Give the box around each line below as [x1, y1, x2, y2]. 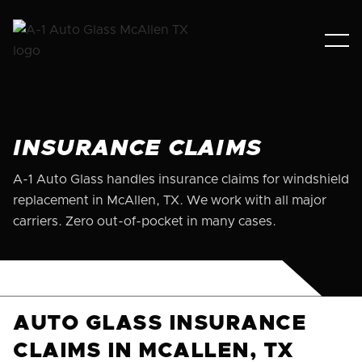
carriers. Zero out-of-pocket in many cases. [13, 215, 276, 228]
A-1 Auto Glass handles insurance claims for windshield [13, 173, 349, 186]
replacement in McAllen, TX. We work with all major [13, 194, 326, 207]
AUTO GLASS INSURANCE [13, 313, 307, 334]
